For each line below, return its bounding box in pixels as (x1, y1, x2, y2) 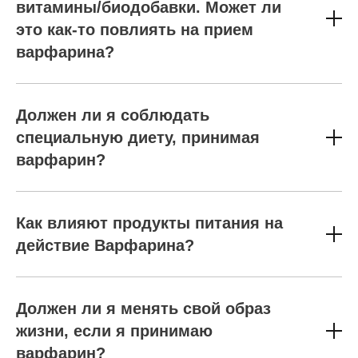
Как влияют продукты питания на (16, 214, 283, 232)
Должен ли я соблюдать (16, 106, 209, 124)
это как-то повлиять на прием (16, 21, 253, 38)
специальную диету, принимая (16, 129, 260, 146)
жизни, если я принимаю (16, 322, 213, 340)
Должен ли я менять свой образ (16, 300, 271, 317)
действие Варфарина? (16, 237, 194, 254)
